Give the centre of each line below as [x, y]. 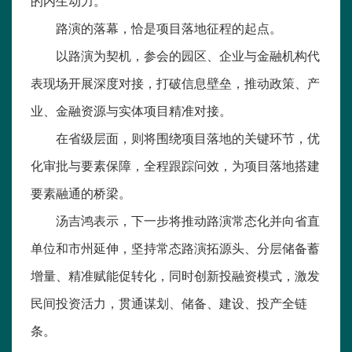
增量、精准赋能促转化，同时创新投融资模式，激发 [175, 275]
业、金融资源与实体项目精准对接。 [131, 110]
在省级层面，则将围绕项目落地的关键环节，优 [188, 138]
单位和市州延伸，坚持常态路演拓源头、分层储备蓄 [175, 248]
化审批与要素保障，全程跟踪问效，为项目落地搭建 [175, 165]
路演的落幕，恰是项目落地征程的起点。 [169, 28]
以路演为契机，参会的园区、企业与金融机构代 [188, 55]
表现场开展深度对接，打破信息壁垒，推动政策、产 [175, 83]
